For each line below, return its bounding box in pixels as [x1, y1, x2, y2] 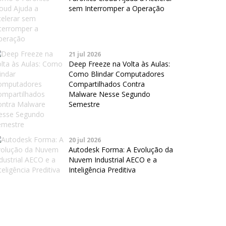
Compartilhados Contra [69, 79, 145, 89]
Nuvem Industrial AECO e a [69, 155, 157, 165]
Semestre [69, 99, 100, 109]
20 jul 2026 [69, 136, 101, 144]
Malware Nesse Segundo [69, 89, 150, 99]
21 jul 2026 [69, 50, 101, 59]
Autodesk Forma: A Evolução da [69, 145, 173, 155]
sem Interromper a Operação [69, 4, 164, 14]
